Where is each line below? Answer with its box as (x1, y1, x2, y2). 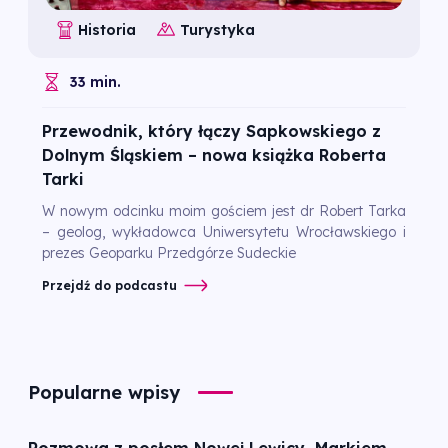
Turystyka (179, 20, 255, 39)
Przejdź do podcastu (42, 277, 177, 293)
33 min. (70, 73, 121, 92)
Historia (78, 20, 137, 39)
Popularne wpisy (28, 380, 180, 404)
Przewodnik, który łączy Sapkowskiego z (42, 120, 381, 141)
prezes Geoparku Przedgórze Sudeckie (42, 244, 296, 263)
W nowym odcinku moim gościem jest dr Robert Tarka (42, 202, 406, 221)
